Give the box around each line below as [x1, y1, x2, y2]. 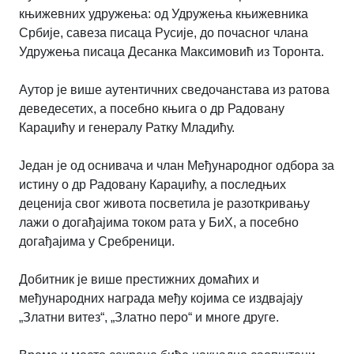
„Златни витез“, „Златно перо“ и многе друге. [19, 311, 279, 325]
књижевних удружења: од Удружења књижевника [19, 7, 308, 21]
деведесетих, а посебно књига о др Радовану [19, 102, 284, 116]
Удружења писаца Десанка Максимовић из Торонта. [19, 45, 324, 59]
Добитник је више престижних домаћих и [19, 273, 259, 287]
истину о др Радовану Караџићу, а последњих [19, 178, 286, 192]
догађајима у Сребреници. [19, 235, 175, 249]
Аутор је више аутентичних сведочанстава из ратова [19, 83, 330, 97]
